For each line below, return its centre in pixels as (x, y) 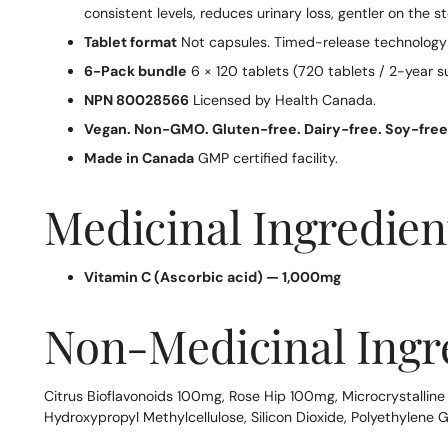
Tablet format (131, 42)
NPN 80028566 (137, 100)
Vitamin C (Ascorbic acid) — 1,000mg (213, 277)
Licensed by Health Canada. (283, 100)
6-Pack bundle (136, 71)
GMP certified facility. (266, 158)
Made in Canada (139, 158)
